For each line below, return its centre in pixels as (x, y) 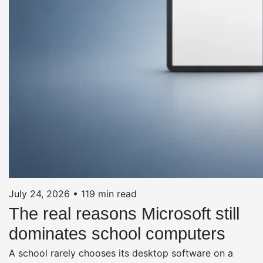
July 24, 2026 (39, 193)
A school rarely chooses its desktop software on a (121, 253)
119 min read (109, 193)
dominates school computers (117, 233)
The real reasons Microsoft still (124, 213)
